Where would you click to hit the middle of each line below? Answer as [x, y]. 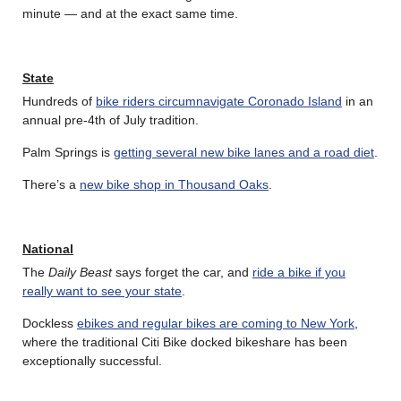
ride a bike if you [299, 273]
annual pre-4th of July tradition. [111, 120]
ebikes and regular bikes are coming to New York [216, 324]
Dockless [50, 324]
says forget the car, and [182, 273]
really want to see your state [102, 291]
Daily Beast [80, 273]
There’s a [51, 185]
